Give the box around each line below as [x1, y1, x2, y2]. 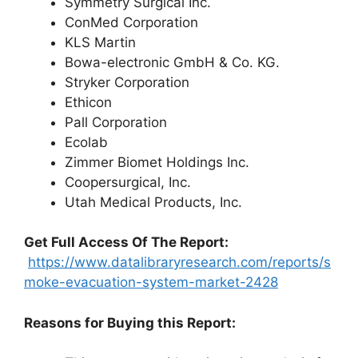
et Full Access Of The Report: [34, 234, 229, 250]
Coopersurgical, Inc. [65, 173, 191, 190]
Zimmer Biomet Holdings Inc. [65, 153, 249, 170]
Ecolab [65, 133, 108, 150]
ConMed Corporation [65, 14, 198, 30]
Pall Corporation [65, 113, 167, 130]
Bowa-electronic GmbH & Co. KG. [65, 54, 280, 70]
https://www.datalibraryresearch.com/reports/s [28, 254, 331, 270]
